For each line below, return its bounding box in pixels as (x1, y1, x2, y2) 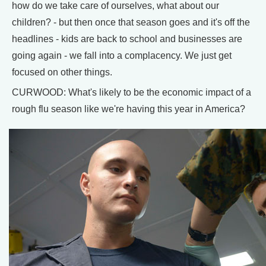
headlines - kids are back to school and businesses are (12, 34, 242, 45)
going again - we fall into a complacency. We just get (12, 50, 232, 61)
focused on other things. (12, 67, 112, 78)
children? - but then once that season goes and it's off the (12, 17, 250, 28)
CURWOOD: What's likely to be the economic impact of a (12, 87, 251, 98)
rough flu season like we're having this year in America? (12, 104, 245, 115)
